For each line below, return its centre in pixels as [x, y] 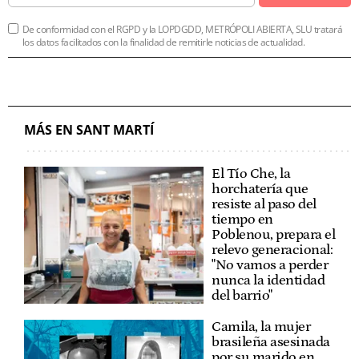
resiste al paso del [264, 204]
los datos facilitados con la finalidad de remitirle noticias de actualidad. [164, 42]
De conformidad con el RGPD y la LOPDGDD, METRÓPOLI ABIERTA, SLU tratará [183, 29]
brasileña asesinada [271, 342]
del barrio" [242, 295]
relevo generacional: [272, 250]
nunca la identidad [268, 280]
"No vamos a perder [270, 265]
